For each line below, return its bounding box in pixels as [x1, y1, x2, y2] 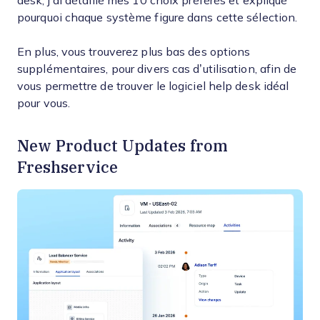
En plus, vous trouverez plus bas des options [17, 46, 251, 58]
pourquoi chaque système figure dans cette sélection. [17, 11, 298, 24]
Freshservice [17, 156, 118, 177]
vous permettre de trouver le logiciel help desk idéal [17, 80, 289, 92]
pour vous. [17, 97, 70, 109]
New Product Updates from [17, 135, 228, 156]
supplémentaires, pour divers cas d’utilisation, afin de [17, 63, 297, 75]
